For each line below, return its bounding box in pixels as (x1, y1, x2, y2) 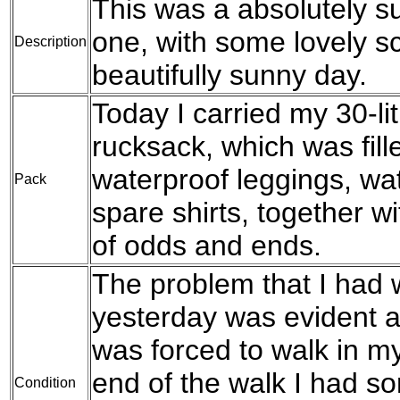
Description (14, 33, 87, 49)
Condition (14, 374, 76, 390)
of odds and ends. (92, 229, 321, 262)
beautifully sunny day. (92, 58, 367, 91)
